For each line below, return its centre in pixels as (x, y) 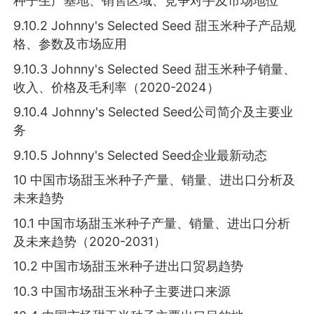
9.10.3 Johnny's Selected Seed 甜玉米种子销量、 (155, 69)
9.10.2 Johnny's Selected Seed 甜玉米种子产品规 (155, 25)
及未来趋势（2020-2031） (90, 241)
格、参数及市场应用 (70, 43)
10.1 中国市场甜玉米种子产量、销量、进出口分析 (152, 223)
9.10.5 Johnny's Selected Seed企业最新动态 (141, 155)
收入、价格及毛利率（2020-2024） (117, 87)
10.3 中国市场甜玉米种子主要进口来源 (122, 291)
